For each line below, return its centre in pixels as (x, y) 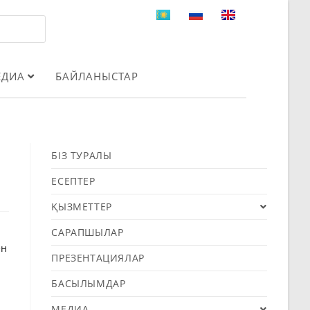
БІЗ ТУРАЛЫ (82, 155)
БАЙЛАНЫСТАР (97, 76)
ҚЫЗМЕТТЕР (82, 206)
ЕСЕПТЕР (73, 181)
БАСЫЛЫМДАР (89, 283)
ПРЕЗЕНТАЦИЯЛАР (98, 257)
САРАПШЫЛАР (88, 232)
